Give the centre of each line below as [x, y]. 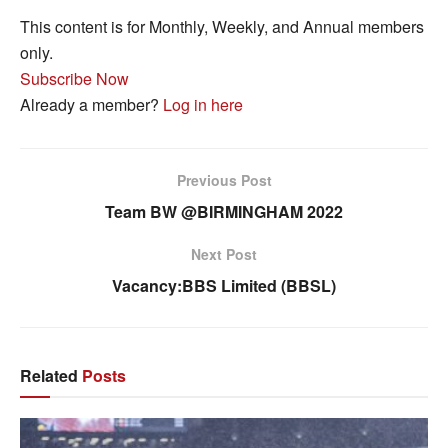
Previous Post [224, 179]
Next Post [224, 253]
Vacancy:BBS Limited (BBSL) [224, 285]
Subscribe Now [74, 78]
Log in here [203, 104]
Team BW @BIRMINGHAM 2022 [224, 211]
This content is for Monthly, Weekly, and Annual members [222, 26]
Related [49, 375]
